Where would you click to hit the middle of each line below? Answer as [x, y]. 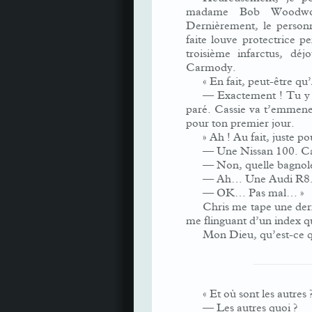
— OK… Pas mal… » [253, 193]
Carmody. [211, 68]
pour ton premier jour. [240, 123]
